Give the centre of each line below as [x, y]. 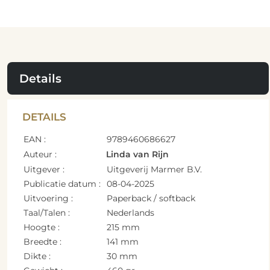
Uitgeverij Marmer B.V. [154, 169]
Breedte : [42, 241]
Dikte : [37, 256]
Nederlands [130, 212]
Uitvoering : [48, 198]
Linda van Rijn [137, 154]
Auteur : [40, 154]
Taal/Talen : [46, 212]
